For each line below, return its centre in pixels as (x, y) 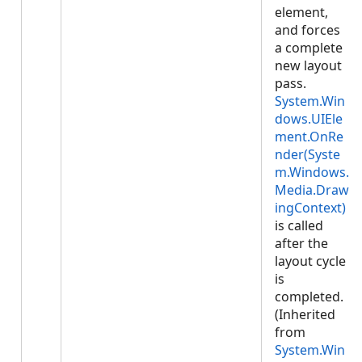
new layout (308, 65)
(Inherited (305, 314)
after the (301, 243)
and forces (307, 30)
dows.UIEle (309, 119)
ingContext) (310, 208)
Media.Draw (312, 190)
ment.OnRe (309, 137)
